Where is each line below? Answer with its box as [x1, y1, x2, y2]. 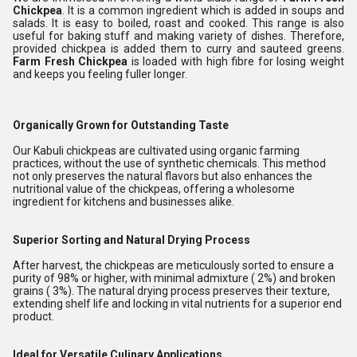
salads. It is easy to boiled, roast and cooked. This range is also [13, 17, 344, 29]
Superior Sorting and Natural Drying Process [13, 233, 250, 246]
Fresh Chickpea [44, 55, 128, 68]
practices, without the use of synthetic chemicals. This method [13, 157, 326, 170]
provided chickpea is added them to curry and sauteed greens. [13, 42, 344, 55]
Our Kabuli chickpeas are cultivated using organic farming [13, 144, 300, 157]
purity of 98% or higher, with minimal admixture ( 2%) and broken [13, 272, 335, 284]
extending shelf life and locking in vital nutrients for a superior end [13, 297, 342, 310]
